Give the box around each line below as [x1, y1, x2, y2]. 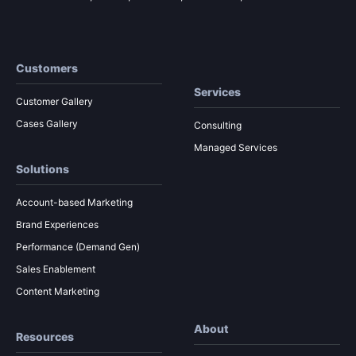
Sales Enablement [16, 262, 95, 275]
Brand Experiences [16, 218, 99, 230]
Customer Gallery [16, 95, 93, 107]
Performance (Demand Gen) [16, 240, 140, 253]
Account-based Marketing [16, 195, 133, 208]
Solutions [16, 161, 69, 176]
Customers [16, 60, 78, 75]
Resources [16, 329, 74, 343]
